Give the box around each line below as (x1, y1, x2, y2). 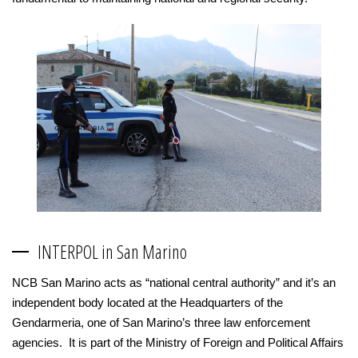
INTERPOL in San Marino (38, 238, 187, 265)
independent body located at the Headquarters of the (12, 295, 283, 309)
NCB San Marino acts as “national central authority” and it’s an (12, 275, 336, 289)
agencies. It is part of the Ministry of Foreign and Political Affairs (12, 335, 344, 349)
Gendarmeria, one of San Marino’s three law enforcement (12, 315, 310, 329)
